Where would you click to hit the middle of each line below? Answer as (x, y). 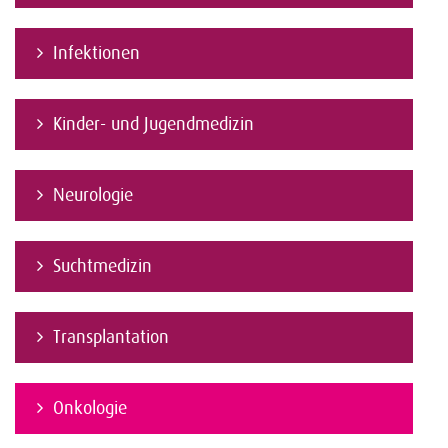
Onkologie (90, 408)
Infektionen (96, 53)
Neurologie (93, 195)
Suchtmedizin (102, 266)
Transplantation (111, 337)
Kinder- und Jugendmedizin (153, 124)
